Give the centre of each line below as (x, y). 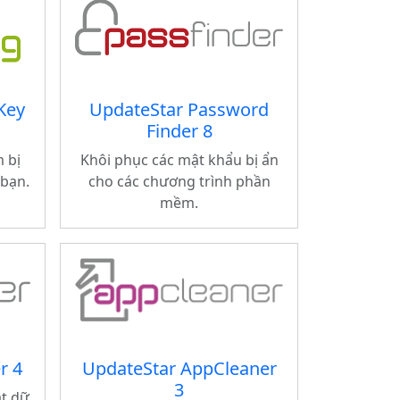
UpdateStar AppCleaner (179, 368)
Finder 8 (179, 131)
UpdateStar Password (179, 109)
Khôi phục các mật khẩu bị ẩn (179, 160)
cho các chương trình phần (179, 181)
